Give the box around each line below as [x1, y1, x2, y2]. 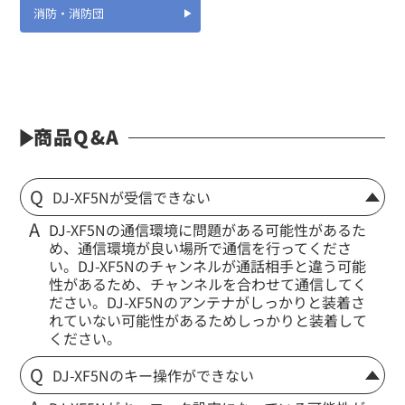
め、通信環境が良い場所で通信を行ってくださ [49, 237, 353, 259]
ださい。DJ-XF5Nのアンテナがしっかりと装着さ [49, 291, 366, 314]
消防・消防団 [33, 4, 105, 22]
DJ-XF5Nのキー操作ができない [52, 364, 255, 387]
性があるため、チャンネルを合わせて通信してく [49, 273, 368, 296]
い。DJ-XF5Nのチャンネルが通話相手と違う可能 [49, 255, 367, 278]
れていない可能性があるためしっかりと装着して [49, 309, 368, 332]
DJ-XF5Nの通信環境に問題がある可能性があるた [49, 219, 367, 241]
